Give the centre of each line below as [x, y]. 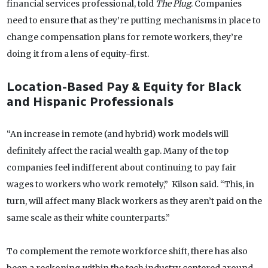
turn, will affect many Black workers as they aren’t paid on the [134, 201]
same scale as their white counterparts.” [88, 218]
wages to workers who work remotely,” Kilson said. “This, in [130, 185]
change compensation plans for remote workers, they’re [124, 37]
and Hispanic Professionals [90, 102]
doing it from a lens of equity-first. [77, 54]
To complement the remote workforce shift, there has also [127, 252]
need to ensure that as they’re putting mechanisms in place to [133, 21]
